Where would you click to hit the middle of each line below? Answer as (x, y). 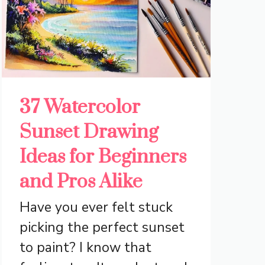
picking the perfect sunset (102, 228)
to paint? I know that (85, 248)
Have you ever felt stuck (96, 208)
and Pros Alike (81, 182)
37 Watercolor (80, 108)
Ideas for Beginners (103, 157)
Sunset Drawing (89, 132)
